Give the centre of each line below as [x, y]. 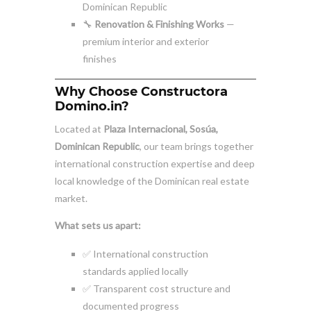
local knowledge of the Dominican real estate [152, 181]
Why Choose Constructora [141, 92]
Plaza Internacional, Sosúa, [161, 129]
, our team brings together [196, 146]
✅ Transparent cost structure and [157, 289]
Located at [79, 129]
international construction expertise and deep [155, 164]
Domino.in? [92, 107]
